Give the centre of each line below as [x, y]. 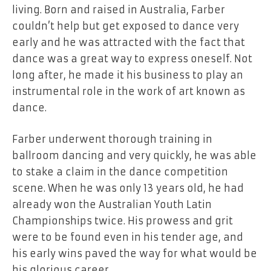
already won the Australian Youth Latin [112, 204]
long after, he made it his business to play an [128, 75]
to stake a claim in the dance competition [120, 171]
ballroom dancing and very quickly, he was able [134, 155]
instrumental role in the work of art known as [129, 92]
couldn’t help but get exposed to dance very [126, 26]
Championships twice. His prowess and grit [122, 220]
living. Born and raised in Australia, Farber [119, 10]
